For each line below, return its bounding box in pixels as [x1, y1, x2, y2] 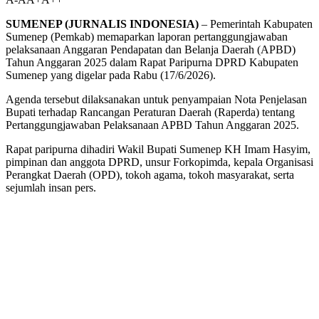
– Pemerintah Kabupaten [199, 18, 313, 31]
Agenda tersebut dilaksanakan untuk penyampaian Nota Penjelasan [6, 93, 307, 106]
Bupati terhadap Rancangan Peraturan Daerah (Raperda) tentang [6, 106, 295, 119]
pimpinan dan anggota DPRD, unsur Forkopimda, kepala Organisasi [6, 156, 313, 169]
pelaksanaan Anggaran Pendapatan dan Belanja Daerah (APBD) [6, 43, 296, 56]
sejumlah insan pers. [6, 182, 96, 194]
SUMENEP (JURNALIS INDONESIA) [6, 18, 199, 31]
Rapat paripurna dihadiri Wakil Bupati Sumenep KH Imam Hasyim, [6, 143, 310, 156]
